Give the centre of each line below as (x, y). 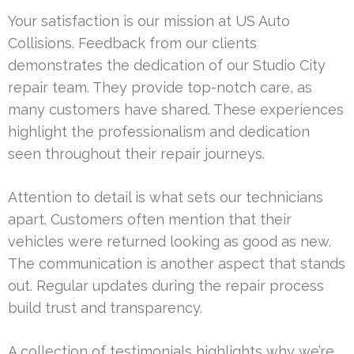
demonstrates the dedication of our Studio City (167, 66)
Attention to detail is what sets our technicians (166, 198)
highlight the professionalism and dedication (159, 132)
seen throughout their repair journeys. (136, 154)
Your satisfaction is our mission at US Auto (149, 21)
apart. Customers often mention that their (150, 220)
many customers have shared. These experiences (176, 110)
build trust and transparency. (105, 308)
